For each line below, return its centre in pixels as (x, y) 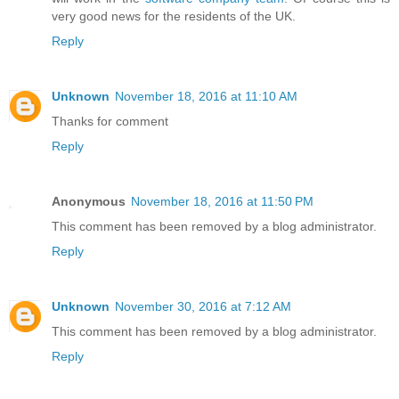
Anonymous (89, 201)
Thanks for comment (110, 121)
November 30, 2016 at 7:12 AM (203, 306)
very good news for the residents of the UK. (174, 16)
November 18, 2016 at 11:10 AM (206, 96)
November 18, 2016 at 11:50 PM (222, 201)
